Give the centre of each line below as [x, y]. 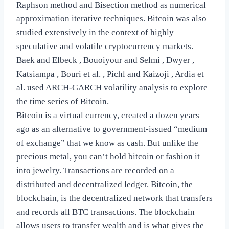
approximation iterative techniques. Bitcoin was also [111, 19]
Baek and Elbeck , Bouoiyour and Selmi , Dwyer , [105, 60]
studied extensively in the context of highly [95, 33]
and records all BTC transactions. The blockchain [106, 212]
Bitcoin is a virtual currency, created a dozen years [108, 116]
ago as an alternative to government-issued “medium [112, 129]
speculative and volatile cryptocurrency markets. [105, 47]
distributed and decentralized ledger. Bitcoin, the [105, 185]
